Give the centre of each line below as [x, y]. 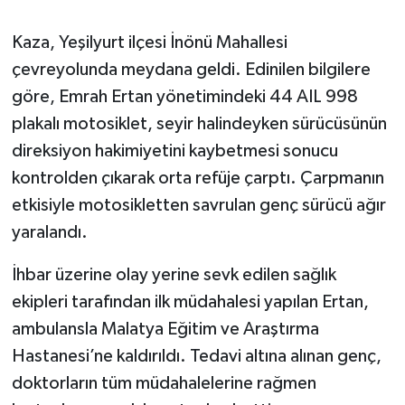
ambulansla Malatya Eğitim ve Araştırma [165, 329]
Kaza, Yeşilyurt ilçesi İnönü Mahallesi [149, 42]
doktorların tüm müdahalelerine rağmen [164, 383]
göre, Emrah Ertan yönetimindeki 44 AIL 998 [184, 96]
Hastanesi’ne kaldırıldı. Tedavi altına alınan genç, [196, 356]
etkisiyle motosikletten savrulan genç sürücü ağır [198, 205]
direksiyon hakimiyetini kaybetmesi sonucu [174, 151]
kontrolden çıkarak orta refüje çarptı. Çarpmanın [198, 178]
